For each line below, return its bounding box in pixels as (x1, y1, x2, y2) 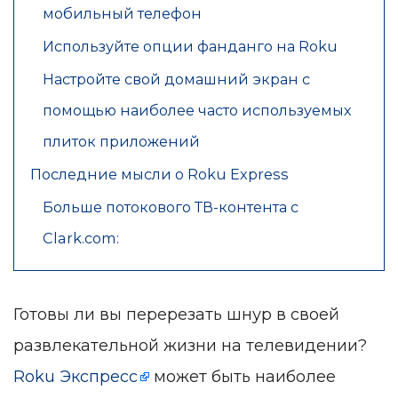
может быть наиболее (149, 367, 336, 387)
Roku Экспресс (13, 367, 138, 387)
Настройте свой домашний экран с (43, 70, 310, 89)
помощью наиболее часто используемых (43, 101, 352, 120)
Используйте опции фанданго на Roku (43, 37, 338, 56)
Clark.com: (43, 229, 119, 248)
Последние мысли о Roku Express (30, 165, 289, 184)
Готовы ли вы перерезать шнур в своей (13, 305, 339, 325)
